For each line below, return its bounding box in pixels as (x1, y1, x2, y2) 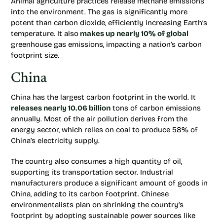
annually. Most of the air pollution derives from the (11, 114, 187, 123)
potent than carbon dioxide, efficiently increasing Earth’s (11, 18, 207, 27)
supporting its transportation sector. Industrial (11, 168, 173, 177)
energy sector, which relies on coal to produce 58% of (11, 125, 198, 134)
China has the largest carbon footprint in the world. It (11, 93, 196, 102)
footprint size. (11, 51, 59, 60)
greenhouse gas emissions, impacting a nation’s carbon (11, 40, 202, 49)
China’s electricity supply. (11, 136, 100, 145)
